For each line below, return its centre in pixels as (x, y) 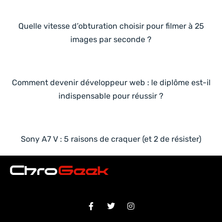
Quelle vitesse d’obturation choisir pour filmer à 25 (111, 26)
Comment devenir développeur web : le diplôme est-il (111, 82)
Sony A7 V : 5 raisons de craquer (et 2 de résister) (111, 139)
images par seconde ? (111, 39)
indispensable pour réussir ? (111, 96)
